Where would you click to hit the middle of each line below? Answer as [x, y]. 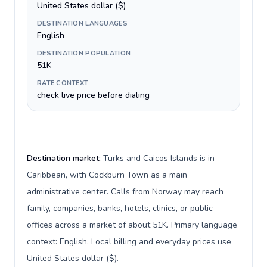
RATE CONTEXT [63, 83]
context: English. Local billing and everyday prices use [129, 242]
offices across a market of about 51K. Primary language [132, 225]
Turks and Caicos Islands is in [159, 158]
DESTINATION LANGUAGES [82, 24]
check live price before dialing [93, 95]
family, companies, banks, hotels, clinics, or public [120, 208]
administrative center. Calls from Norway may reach [125, 192]
